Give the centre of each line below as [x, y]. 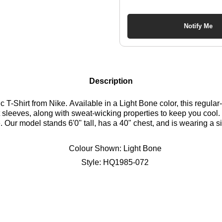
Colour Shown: [96, 148]
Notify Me [198, 26]
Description [111, 81]
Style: [92, 162]
